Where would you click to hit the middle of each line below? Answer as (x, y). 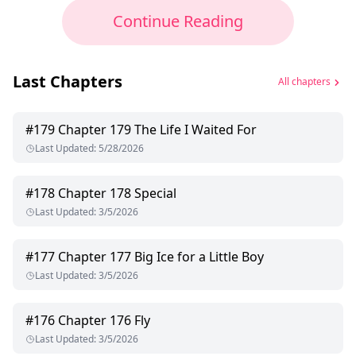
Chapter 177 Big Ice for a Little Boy (161, 257)
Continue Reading (178, 21)
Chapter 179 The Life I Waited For (157, 130)
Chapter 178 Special (117, 193)
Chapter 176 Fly (104, 321)
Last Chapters (68, 82)
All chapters (304, 81)
